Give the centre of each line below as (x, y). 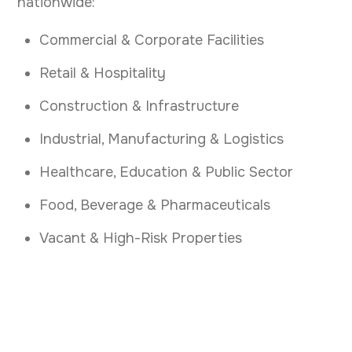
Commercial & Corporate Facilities (152, 40)
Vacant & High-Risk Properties (141, 238)
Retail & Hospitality (103, 73)
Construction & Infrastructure (139, 106)
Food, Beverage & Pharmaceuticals (155, 205)
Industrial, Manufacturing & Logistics (161, 139)
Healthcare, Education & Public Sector (166, 172)
